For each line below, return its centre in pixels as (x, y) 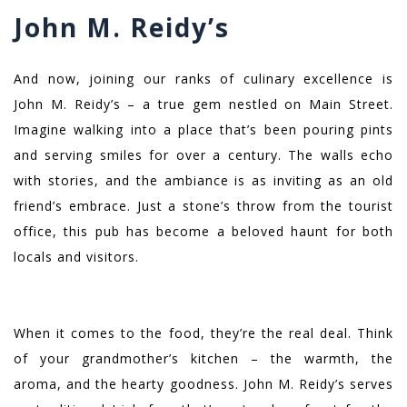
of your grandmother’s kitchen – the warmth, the (203, 359)
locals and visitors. (76, 257)
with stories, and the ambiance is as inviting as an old (203, 181)
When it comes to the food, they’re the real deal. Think (203, 333)
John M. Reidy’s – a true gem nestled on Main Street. (203, 104)
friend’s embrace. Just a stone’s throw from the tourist (203, 206)
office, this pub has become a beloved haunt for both (203, 232)
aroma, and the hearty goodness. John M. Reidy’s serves (203, 384)
